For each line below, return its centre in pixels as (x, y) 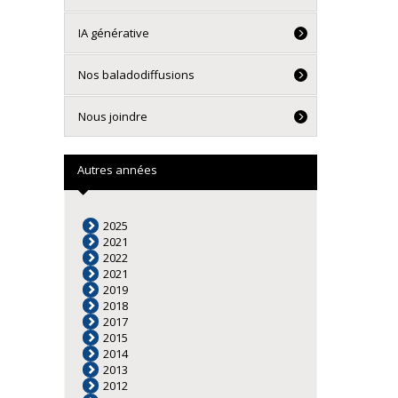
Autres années (117, 170)
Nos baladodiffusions (136, 75)
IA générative (114, 33)
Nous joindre (113, 116)
